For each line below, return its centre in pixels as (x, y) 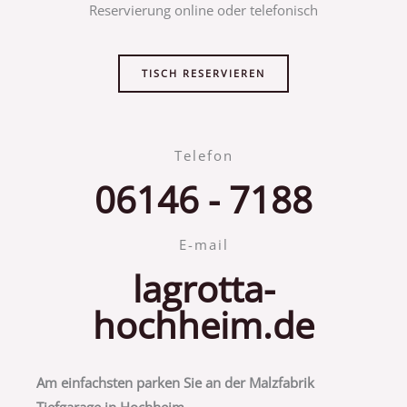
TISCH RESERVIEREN (203, 73)
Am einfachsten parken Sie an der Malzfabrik (175, 382)
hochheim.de (203, 324)
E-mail (203, 244)
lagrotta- (203, 288)
